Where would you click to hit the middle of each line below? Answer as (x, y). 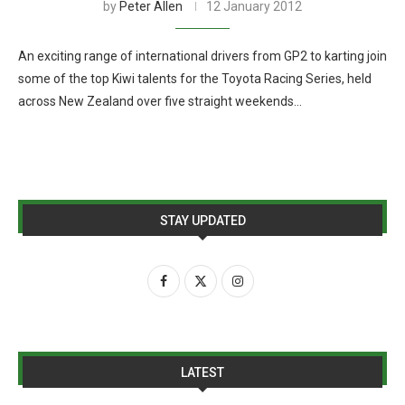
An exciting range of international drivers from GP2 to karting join (202, 56)
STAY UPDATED (202, 221)
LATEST (202, 372)
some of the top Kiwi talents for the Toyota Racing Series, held (195, 79)
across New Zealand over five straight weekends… (160, 101)
